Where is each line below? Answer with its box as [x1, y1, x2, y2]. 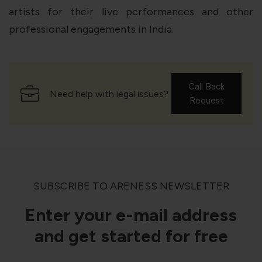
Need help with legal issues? [50, 88, 168, 99]
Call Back [188, 81, 225, 92]
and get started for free [34, 225, 228, 247]
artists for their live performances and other [9, 5, 253, 18]
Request [189, 95, 224, 106]
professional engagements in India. [9, 22, 174, 36]
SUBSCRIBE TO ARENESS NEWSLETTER [33, 179, 229, 192]
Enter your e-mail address [25, 204, 237, 226]
